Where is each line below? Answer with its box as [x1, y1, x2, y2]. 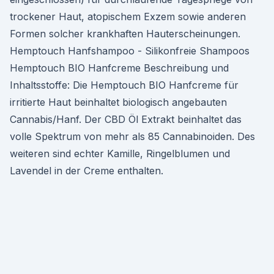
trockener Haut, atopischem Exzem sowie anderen [10, 10, 246, 23]
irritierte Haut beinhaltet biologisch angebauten [10, 96, 227, 108]
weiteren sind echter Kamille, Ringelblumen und [10, 147, 230, 160]
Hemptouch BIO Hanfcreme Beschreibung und [10, 62, 229, 74]
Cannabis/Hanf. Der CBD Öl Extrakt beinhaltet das [10, 113, 242, 125]
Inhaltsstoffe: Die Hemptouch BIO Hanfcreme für [10, 79, 239, 91]
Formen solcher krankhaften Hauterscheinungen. [10, 28, 240, 40]
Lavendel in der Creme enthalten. [10, 165, 163, 177]
